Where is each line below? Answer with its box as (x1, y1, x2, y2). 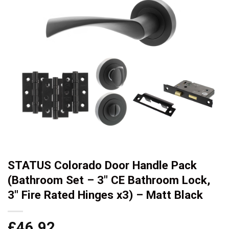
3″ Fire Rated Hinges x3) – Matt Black (8, 188, 203, 201)
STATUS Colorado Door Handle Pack (8, 158, 197, 172)
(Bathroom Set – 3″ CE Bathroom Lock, (8, 173, 210, 187)
